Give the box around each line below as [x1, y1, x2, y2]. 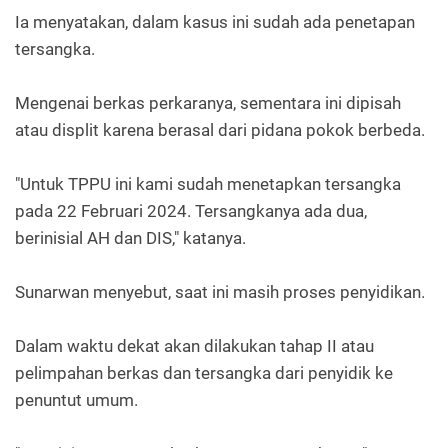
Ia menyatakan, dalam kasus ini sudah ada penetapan [15, 11, 415, 32]
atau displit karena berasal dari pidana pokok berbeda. [15, 119, 429, 140]
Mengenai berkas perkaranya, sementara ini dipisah [15, 92, 401, 113]
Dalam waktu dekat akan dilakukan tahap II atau [15, 335, 374, 356]
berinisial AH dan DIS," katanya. [15, 227, 246, 248]
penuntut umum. [15, 389, 138, 410]
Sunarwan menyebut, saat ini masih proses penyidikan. [15, 281, 425, 302]
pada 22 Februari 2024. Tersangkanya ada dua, [15, 200, 367, 221]
